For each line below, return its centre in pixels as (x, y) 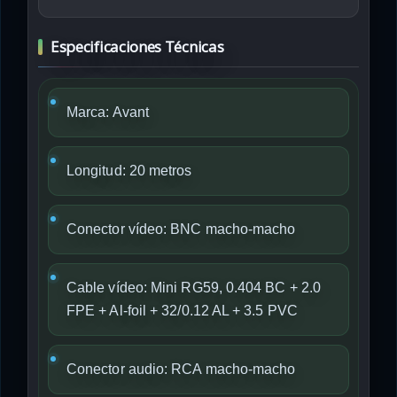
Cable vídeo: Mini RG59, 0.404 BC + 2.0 (194, 288)
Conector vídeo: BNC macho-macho (181, 229)
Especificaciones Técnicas (137, 47)
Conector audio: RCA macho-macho (181, 369)
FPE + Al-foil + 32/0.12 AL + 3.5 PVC (182, 311)
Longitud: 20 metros (129, 171)
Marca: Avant (108, 112)
